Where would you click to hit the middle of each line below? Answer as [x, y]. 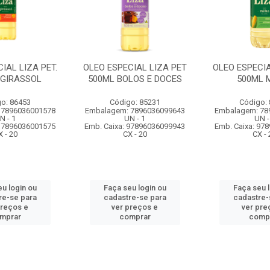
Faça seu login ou [135, 188]
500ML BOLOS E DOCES [135, 79]
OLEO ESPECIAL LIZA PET [135, 67]
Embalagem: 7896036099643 [135, 111]
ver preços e [135, 207]
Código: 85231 [135, 102]
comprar [135, 217]
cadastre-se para [135, 197]
